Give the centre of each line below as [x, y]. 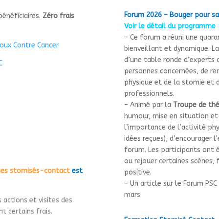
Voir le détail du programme [170, 26]
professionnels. [149, 93]
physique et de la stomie [164, 82]
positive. [138, 172]
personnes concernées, [161, 71]
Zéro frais [58, 16]
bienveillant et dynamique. [167, 48]
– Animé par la [148, 105]
